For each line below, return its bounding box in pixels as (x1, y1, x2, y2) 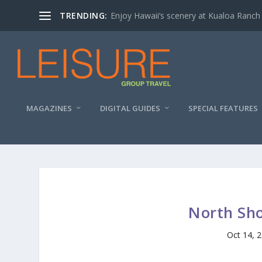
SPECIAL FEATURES (188, 103, 258, 113)
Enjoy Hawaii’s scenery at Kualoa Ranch (110, 9, 260, 21)
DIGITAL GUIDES (100, 103, 160, 113)
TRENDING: (60, 9, 108, 21)
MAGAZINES (26, 103, 72, 113)
